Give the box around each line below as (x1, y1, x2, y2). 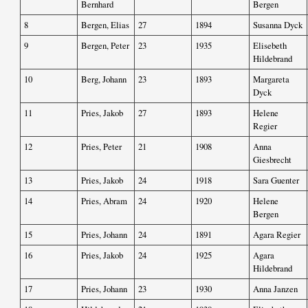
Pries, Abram (81, 195, 127, 208)
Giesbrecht (253, 153, 291, 166)
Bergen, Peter (81, 39, 129, 52)
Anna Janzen (253, 283, 298, 296)
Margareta (253, 73, 289, 86)
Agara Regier (253, 228, 300, 241)
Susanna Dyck (253, 19, 302, 32)
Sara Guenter (253, 174, 299, 187)
